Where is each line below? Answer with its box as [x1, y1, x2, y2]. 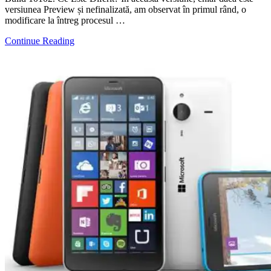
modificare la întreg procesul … [5, 15, 125, 25]
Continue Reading [5, 35, 74, 46]
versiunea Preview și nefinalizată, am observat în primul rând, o [5, 4, 246, 15]
